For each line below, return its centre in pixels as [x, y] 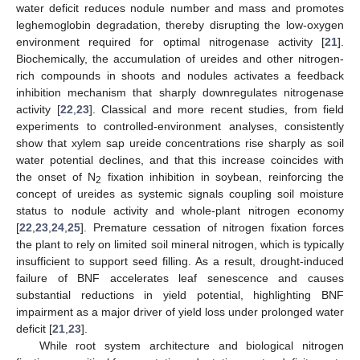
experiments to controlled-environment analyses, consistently [180, 127]
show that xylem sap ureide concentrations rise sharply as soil [180, 143]
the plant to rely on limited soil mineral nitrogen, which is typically [180, 245]
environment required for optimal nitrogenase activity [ [170, 42]
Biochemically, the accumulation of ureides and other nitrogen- [180, 59]
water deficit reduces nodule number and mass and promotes [180, 8]
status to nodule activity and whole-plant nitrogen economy [180, 211]
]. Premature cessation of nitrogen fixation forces [212, 228]
